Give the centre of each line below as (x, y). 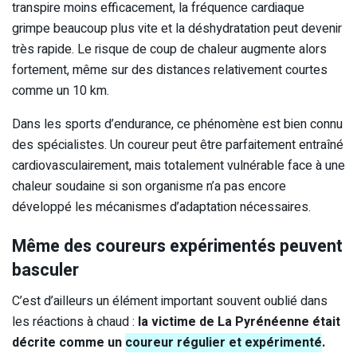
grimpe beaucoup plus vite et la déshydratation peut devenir (177, 28)
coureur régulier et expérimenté (224, 342)
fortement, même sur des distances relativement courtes (170, 70)
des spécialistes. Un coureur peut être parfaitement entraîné (178, 145)
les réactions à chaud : (75, 322)
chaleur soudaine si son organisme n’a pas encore (149, 186)
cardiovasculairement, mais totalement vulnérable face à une (178, 165)
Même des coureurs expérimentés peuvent (177, 247)
